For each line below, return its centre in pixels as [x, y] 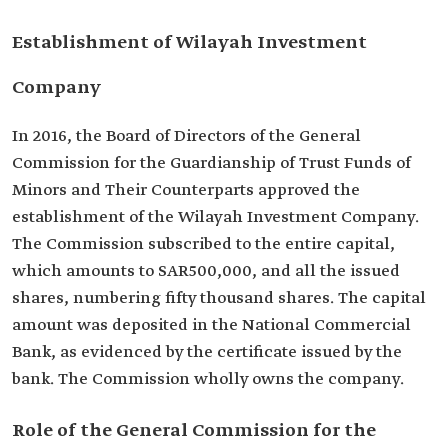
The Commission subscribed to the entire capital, [203, 244]
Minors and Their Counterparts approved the [186, 190]
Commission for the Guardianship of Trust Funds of [211, 163]
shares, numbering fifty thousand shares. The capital [219, 298]
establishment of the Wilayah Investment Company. [215, 217]
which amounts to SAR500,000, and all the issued [206, 271]
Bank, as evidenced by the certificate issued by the [207, 352]
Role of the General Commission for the [194, 431]
